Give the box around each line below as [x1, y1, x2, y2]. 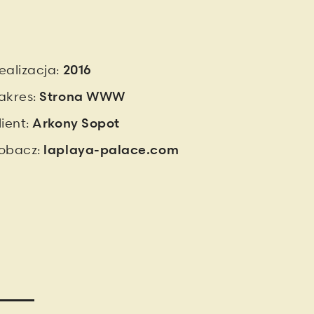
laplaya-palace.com [43, 142, 179, 158]
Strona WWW [39, 88, 125, 104]
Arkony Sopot [32, 115, 120, 131]
